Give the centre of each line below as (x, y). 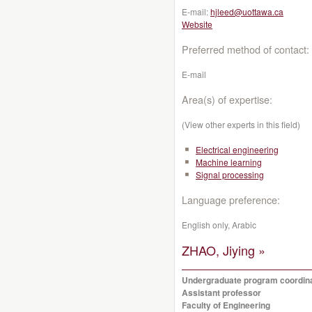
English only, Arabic (219, 225)
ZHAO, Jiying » (224, 250)
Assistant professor (221, 292)
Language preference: (231, 200)
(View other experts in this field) (241, 124)
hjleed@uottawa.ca (247, 11)
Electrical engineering (237, 149)
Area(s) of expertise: (227, 99)
